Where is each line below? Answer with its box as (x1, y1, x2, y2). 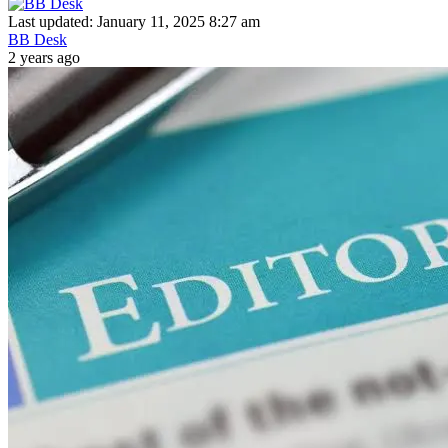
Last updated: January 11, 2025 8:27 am (8, 12, 260, 30)
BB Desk (8, 30, 67, 48)
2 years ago (8, 48, 80, 66)
